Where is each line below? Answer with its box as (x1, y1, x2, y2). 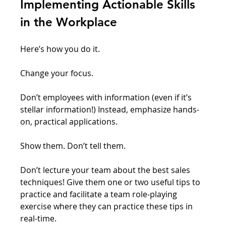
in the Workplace (20, 14, 118, 29)
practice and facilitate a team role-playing (20, 188, 180, 200)
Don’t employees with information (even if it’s (20, 91, 194, 103)
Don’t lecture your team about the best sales (20, 164, 193, 176)
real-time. (20, 212, 61, 224)
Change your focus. (20, 67, 96, 79)
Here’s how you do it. (20, 43, 102, 54)
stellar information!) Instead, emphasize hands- (20, 103, 200, 115)
